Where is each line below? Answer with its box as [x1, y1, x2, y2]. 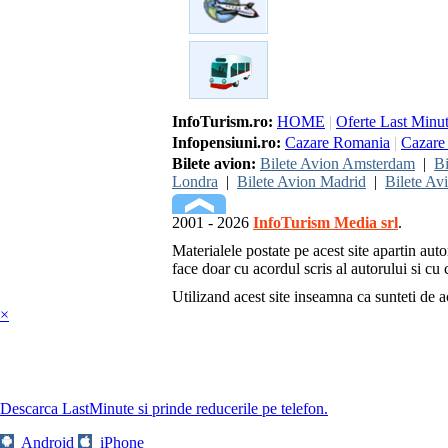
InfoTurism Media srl [253, 214, 398, 231]
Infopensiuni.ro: [172, 134, 281, 151]
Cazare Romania [285, 134, 390, 151]
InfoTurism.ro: [172, 113, 273, 130]
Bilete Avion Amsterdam [260, 155, 415, 172]
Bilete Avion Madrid [237, 173, 366, 190]
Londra [172, 173, 218, 190]
